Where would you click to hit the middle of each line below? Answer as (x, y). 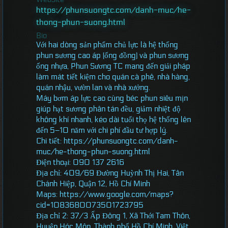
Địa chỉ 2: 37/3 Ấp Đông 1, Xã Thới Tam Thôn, (113, 216)
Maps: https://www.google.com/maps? (105, 195)
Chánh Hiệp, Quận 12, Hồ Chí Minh (93, 184)
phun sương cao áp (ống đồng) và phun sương (112, 56)
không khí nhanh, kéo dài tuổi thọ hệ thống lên (113, 120)
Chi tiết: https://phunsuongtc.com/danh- (107, 141)
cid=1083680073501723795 (90, 205)
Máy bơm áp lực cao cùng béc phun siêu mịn (112, 98)
